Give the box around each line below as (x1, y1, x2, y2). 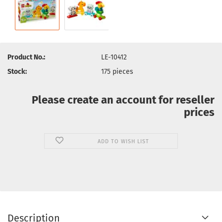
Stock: (7, 67, 27, 76)
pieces (112, 67, 134, 76)
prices (184, 106, 215, 119)
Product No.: (7, 53, 45, 61)
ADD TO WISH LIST (97, 138, 149, 145)
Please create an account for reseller (32, 93, 215, 107)
